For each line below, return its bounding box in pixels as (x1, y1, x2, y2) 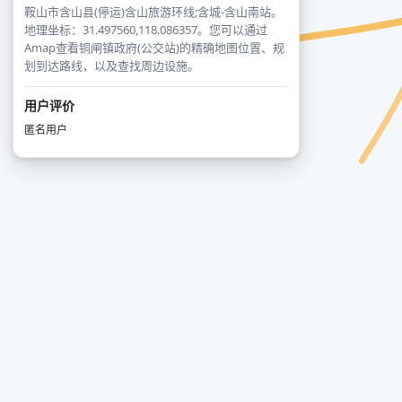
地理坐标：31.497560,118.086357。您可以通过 (24, 22, 267, 38)
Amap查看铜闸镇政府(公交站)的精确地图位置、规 (24, 39, 284, 56)
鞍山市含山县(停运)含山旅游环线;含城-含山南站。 (24, 4, 283, 20)
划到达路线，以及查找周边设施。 (24, 57, 199, 74)
